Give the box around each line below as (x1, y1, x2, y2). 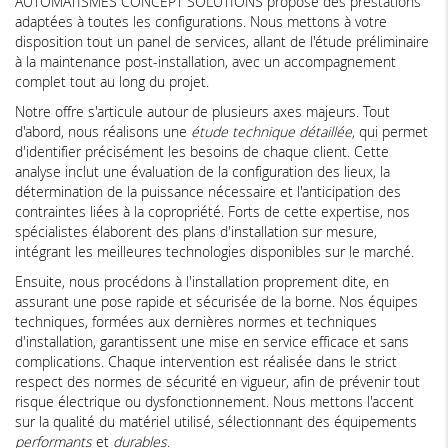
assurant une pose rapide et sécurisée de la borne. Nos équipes (15, 292, 418, 312)
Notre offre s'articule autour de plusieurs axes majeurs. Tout (15, 102, 390, 122)
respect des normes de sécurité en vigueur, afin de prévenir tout (15, 372, 420, 392)
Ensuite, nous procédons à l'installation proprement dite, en (15, 272, 389, 292)
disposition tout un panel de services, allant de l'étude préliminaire (15, 32, 429, 52)
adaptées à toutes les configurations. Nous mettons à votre (15, 12, 387, 32)
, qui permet (352, 122, 428, 142)
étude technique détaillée (191, 122, 352, 142)
